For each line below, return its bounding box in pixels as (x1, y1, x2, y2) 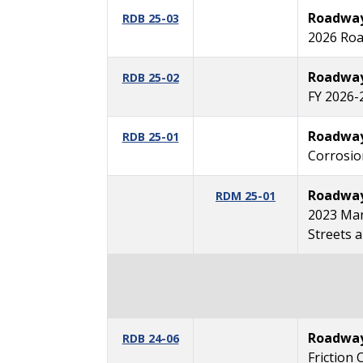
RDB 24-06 (122, 330, 179, 346)
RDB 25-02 (122, 69, 179, 85)
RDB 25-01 (122, 128, 179, 144)
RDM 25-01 (216, 187, 275, 203)
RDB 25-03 (122, 10, 179, 26)
